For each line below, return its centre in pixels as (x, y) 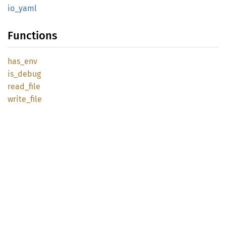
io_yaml (22, 8)
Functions (32, 36)
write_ (19, 99)
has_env (22, 61)
